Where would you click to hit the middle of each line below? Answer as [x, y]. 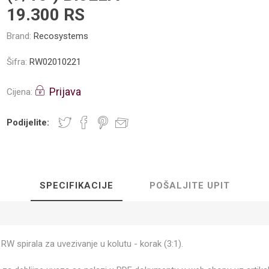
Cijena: [20, 92]
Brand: [19, 36]
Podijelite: [28, 122]
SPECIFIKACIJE [76, 186]
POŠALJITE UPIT [189, 186]
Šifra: [17, 62]
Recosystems [61, 36]
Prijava [65, 92]
